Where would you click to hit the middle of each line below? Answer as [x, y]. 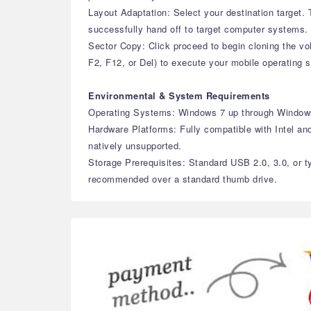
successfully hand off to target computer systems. [198, 29]
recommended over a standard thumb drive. [183, 179]
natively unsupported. [135, 145]
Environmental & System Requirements [179, 95]
